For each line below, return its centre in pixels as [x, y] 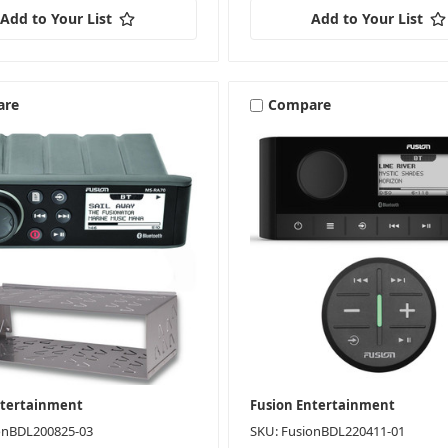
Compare [299, 105]
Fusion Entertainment [322, 405]
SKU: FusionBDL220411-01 [327, 431]
